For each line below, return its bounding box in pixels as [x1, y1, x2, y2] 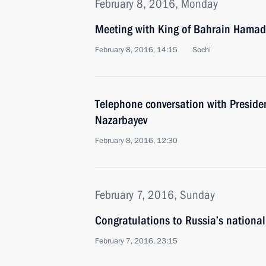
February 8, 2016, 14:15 [95, 45, 178, 55]
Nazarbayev [95, 113, 147, 127]
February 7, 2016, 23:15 [95, 236, 178, 246]
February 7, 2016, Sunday [95, 188, 215, 202]
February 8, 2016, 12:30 [95, 135, 178, 146]
